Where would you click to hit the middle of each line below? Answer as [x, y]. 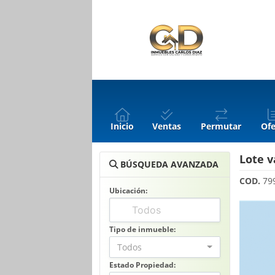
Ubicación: [128, 191]
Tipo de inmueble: [142, 229]
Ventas [167, 126]
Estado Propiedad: [142, 265]
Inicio [122, 126]
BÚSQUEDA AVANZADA [168, 164]
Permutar [221, 126]
